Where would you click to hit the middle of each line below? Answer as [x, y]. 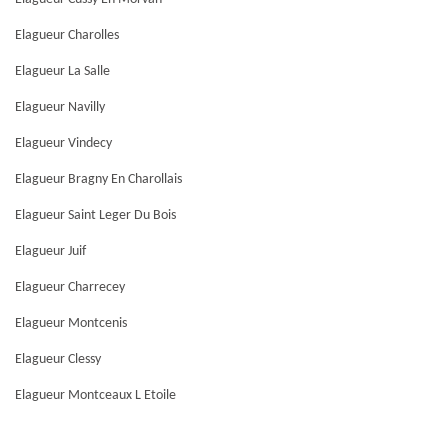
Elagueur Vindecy [63, 143]
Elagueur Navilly [60, 107]
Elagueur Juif [50, 251]
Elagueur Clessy [58, 359]
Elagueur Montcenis [71, 323]
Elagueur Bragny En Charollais [98, 179]
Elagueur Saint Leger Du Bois [95, 215]
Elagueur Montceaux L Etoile [95, 395]
